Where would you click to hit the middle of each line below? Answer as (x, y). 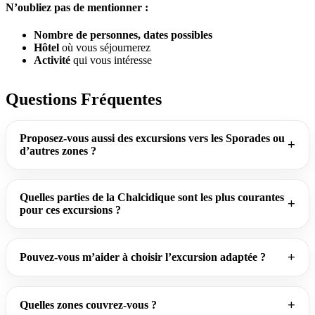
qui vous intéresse (111, 60)
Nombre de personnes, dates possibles (123, 34)
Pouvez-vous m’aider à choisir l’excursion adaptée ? (143, 257)
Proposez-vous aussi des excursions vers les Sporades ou (153, 138)
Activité (52, 60)
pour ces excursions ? (71, 210)
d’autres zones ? (58, 150)
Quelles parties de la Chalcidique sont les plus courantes (152, 197)
